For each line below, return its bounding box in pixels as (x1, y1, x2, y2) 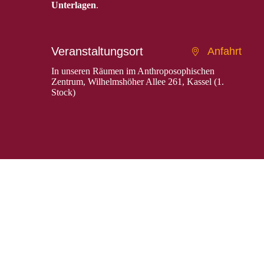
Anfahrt (207, 45, 242, 58)
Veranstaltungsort (51, 45, 144, 58)
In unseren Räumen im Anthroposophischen (51, 65, 215, 76)
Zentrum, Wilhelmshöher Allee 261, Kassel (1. (51, 76, 225, 87)
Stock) (51, 87, 76, 97)
